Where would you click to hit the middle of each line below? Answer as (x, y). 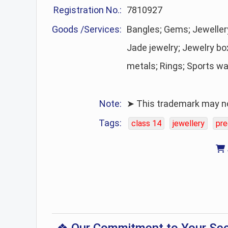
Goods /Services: (87, 29)
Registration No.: (88, 10)
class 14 (147, 123)
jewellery (189, 123)
